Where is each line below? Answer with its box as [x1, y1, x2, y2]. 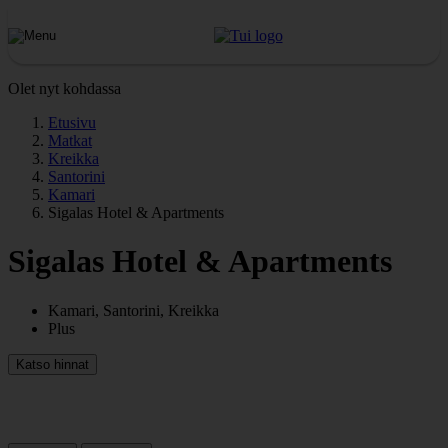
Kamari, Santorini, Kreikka [48, 301, 219, 319]
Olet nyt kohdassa [8, 80, 121, 97]
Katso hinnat [16, 356, 89, 372]
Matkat [48, 132, 92, 149]
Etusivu [48, 114, 96, 131]
